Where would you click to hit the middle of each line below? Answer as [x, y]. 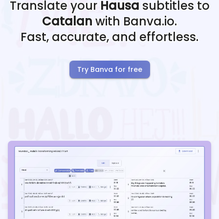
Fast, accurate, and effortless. [109, 37]
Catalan [67, 22]
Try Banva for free [109, 70]
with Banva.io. [135, 22]
